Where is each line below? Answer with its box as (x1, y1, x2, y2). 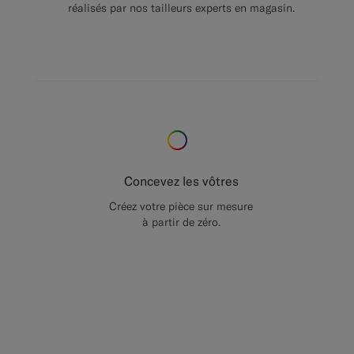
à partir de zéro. (141, 214, 220, 229)
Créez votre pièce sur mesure (109, 198, 254, 213)
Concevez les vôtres (123, 172, 239, 189)
